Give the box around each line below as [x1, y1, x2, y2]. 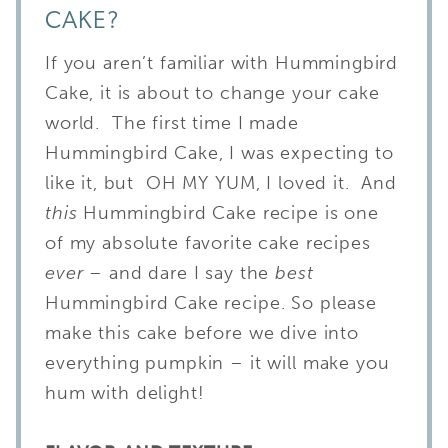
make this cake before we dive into [45, 321, 359, 344]
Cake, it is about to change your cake [45, 81, 380, 104]
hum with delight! [45, 381, 205, 404]
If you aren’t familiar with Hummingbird [45, 51, 399, 74]
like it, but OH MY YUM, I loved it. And [45, 171, 397, 194]
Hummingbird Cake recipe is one [77, 201, 379, 224]
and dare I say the [108, 261, 270, 284]
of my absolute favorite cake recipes [45, 231, 371, 254]
